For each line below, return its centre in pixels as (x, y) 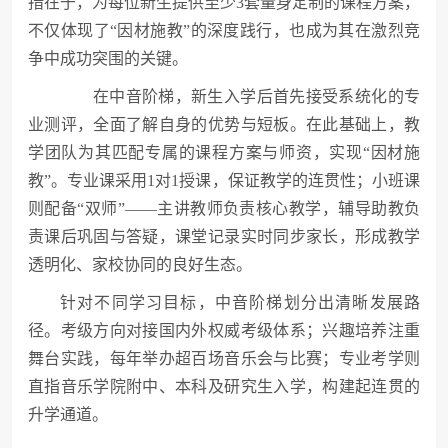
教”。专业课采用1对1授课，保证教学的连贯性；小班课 (224, 180)
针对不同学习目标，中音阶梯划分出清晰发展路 (240, 302)
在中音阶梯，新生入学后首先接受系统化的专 (240, 96)
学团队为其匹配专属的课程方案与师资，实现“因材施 (224, 152)
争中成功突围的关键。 (108, 58)
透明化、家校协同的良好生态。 (140, 264)
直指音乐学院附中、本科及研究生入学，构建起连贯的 (224, 386)
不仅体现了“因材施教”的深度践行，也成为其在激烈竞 (224, 30)
